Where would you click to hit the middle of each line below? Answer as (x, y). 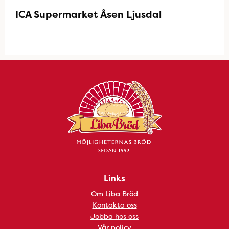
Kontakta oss (114, 205)
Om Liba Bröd (114, 193)
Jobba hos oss (114, 216)
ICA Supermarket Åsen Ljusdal (88, 14)
